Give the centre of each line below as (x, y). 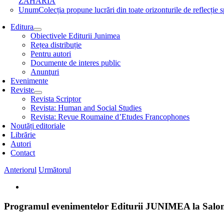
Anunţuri (45, 72)
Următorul (55, 170)
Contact (23, 153)
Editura (22, 27)
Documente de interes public (76, 63)
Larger (34, 195)
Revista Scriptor (56, 99)
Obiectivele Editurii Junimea (75, 36)
